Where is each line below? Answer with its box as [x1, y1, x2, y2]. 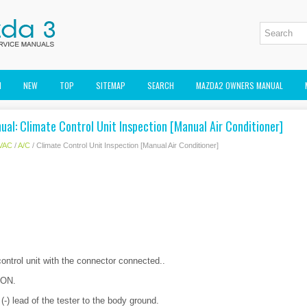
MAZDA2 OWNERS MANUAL [196, 79, 283, 91]
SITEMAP [96, 79, 125, 91]
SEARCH [147, 79, 174, 91]
